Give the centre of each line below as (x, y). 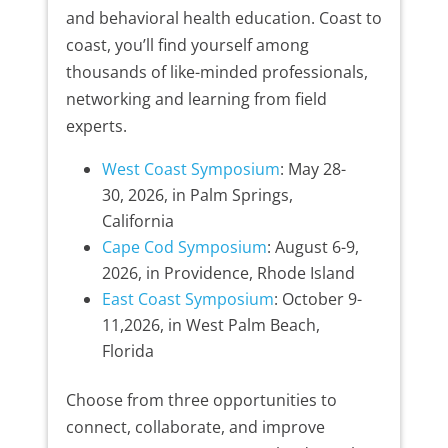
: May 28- (312, 169)
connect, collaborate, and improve (195, 427)
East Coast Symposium (187, 299)
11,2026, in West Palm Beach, (210, 325)
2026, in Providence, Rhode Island (228, 273)
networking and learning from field (196, 99)
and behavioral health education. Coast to (223, 18)
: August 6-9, (312, 247)
